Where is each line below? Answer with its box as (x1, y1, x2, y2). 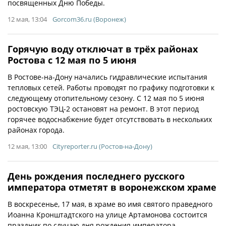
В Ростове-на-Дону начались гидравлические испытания (8, 72, 207, 82)
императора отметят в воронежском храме (8, 181, 216, 193)
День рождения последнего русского (8, 169, 185, 182)
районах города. (8, 125, 65, 135)
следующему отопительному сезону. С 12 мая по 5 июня (8, 93, 204, 103)
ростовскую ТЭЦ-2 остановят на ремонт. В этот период (8, 103, 199, 114)
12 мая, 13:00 (8, 141, 47, 151)
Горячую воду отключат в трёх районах (8, 42, 198, 55)
